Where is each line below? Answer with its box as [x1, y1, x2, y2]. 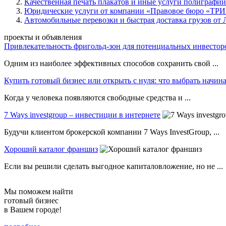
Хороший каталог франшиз [4, 145, 98, 154]
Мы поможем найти [4, 187, 73, 196]
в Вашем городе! [4, 205, 62, 214]
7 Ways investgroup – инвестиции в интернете [4, 110, 160, 120]
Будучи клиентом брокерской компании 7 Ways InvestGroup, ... [4, 128, 219, 137]
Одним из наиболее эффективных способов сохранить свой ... [4, 59, 218, 68]
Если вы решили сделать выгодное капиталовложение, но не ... [4, 162, 223, 171]
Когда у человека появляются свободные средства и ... [4, 93, 191, 102]
